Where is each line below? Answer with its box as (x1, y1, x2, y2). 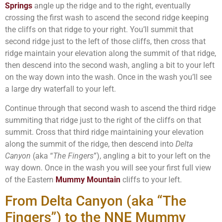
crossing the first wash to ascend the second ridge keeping (5, 13, 209, 23)
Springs (5, 1, 32, 11)
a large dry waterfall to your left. (5, 84, 116, 94)
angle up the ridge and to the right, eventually (32, 1, 191, 11)
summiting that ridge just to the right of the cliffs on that (5, 115, 201, 125)
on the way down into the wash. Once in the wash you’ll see (5, 72, 212, 82)
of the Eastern (5, 174, 55, 184)
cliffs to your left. (120, 174, 182, 184)
